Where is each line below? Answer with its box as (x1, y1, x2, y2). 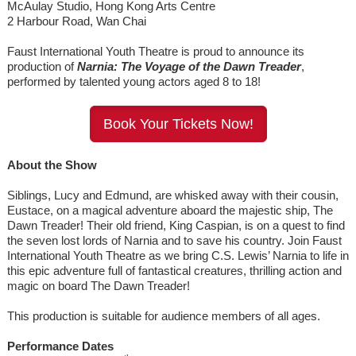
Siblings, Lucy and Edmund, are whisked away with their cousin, (6, 188, 339, 202)
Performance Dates (6, 339, 114, 353)
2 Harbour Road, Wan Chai (6, 14, 146, 28)
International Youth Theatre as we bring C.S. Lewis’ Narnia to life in (6, 248, 349, 262)
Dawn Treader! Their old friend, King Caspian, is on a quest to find (6, 218, 345, 232)
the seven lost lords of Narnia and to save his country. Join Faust (6, 233, 342, 247)
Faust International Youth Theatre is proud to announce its (6, 44, 304, 58)
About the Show (6, 157, 97, 172)
